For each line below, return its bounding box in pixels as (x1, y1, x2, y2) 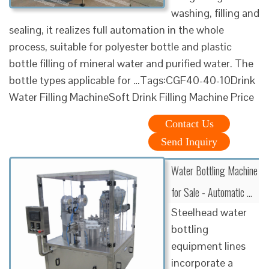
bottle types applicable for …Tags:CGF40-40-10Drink (9, 73, 255, 87)
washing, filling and (171, 5, 259, 20)
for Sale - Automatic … (171, 184, 252, 200)
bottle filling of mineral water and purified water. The (9, 56, 253, 70)
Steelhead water (171, 205, 247, 219)
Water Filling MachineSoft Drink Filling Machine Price (9, 89, 254, 104)
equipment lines (171, 238, 246, 253)
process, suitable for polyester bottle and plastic (9, 39, 232, 53)
